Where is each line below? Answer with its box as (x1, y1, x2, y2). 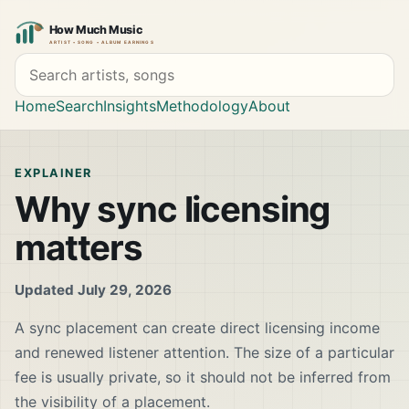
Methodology (156, 96, 248, 115)
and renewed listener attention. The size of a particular (15, 343, 394, 362)
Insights (103, 96, 156, 115)
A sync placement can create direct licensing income (15, 319, 380, 338)
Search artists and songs (14, 52, 185, 70)
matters (15, 226, 142, 269)
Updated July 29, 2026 (15, 281, 172, 299)
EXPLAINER (15, 166, 92, 181)
